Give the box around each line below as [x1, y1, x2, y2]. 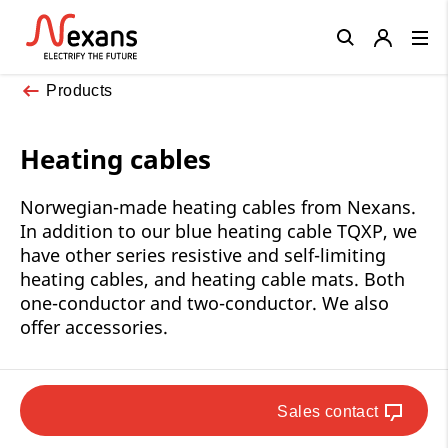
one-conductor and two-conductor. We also [20, 290, 389, 315]
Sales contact [277, 402, 379, 420]
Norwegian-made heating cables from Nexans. [20, 194, 416, 219]
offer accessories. [20, 314, 168, 339]
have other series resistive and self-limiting [20, 242, 386, 267]
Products [46, 81, 113, 99]
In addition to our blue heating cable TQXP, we [20, 218, 417, 243]
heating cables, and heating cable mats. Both [20, 266, 405, 291]
